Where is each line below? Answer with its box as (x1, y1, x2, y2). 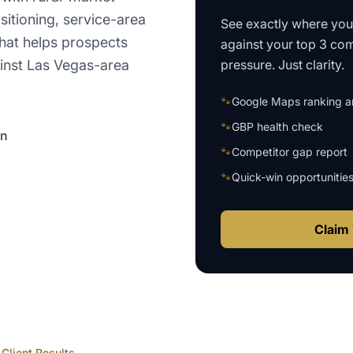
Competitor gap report (232, 144, 347, 158)
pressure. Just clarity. (221, 56, 344, 72)
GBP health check (232, 119, 323, 133)
